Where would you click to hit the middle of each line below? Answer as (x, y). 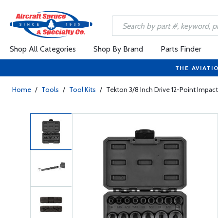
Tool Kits (82, 90)
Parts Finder (181, 49)
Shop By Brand (118, 49)
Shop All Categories (43, 49)
